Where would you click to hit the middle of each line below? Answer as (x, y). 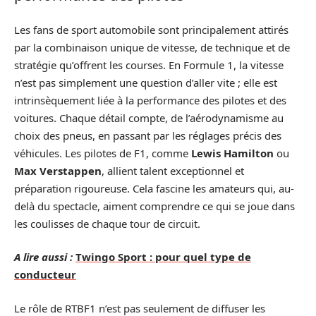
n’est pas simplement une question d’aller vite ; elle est (146, 82)
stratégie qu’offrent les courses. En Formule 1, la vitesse (149, 65)
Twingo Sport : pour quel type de (163, 257)
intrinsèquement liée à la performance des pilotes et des (150, 100)
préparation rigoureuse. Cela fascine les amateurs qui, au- (154, 188)
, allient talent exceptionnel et (173, 170)
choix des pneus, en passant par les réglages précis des (148, 135)
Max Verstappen (58, 170)
